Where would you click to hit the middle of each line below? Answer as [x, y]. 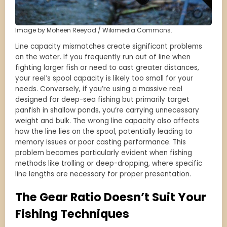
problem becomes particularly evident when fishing [104, 153]
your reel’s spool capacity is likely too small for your [104, 79]
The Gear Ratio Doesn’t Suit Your [111, 197]
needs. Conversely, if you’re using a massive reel [99, 89]
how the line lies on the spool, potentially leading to [104, 132]
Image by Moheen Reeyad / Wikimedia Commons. [94, 30]
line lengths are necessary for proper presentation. [103, 174]
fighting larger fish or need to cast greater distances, [107, 68]
